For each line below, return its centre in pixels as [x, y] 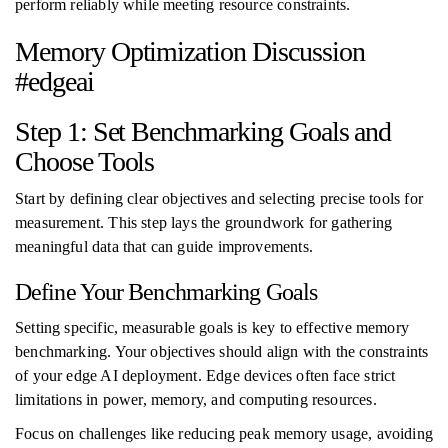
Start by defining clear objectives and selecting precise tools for [219, 198]
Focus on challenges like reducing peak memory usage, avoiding [224, 433]
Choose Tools [85, 161]
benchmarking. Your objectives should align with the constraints [222, 351]
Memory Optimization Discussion [190, 51]
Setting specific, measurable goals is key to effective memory [212, 327]
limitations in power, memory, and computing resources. [196, 399]
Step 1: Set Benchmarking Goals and [203, 131]
